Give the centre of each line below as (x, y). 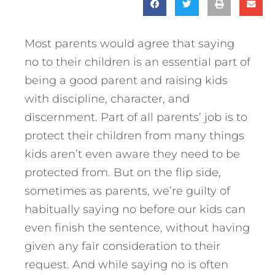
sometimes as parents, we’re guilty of (127, 191)
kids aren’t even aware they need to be (132, 154)
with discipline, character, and (107, 99)
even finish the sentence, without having (137, 227)
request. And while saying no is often (126, 264)
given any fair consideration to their (122, 246)
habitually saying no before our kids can (135, 209)
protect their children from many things (134, 135)
